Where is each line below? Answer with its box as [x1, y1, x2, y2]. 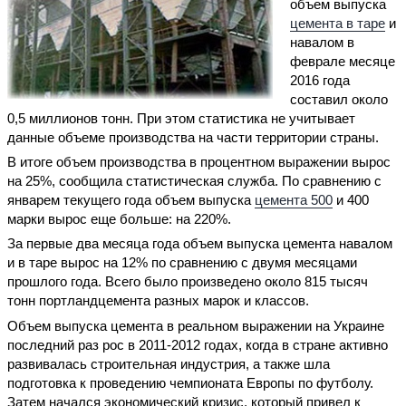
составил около [290, 91, 389, 107]
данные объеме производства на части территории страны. [7, 129, 379, 145]
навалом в [290, 34, 355, 50]
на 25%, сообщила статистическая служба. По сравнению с [7, 172, 382, 188]
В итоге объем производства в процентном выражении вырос [7, 153, 391, 169]
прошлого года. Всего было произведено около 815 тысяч [7, 274, 368, 290]
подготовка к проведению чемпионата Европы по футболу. [7, 374, 373, 391]
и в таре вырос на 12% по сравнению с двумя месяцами [7, 255, 357, 271]
